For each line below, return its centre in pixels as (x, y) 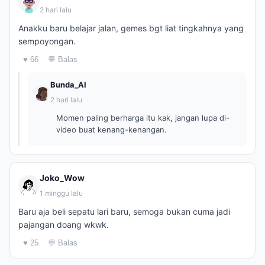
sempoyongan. (47, 41)
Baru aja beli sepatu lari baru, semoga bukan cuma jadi (124, 211)
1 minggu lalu (61, 193)
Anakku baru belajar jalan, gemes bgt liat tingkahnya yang (131, 28)
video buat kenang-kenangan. (112, 130)
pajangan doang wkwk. (64, 224)
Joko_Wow (62, 178)
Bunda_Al (68, 85)
